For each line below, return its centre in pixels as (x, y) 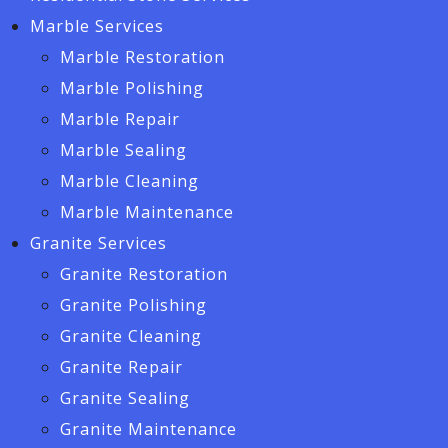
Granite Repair (121, 367)
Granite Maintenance (148, 429)
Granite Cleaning (131, 336)
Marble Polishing (132, 88)
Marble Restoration (142, 57)
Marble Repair (120, 119)
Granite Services (98, 243)
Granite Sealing (125, 398)
